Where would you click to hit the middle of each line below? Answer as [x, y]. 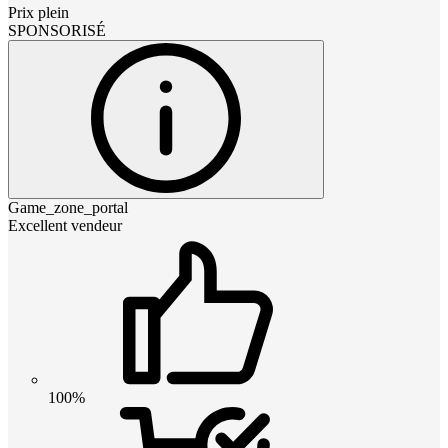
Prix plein [38, 12]
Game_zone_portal [68, 207]
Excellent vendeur [65, 225]
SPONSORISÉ [57, 30]
